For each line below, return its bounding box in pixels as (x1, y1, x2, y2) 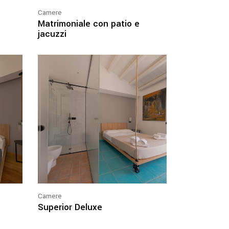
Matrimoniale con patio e (37, 17, 140, 30)
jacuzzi (37, 27, 66, 40)
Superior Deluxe (37, 201, 102, 214)
